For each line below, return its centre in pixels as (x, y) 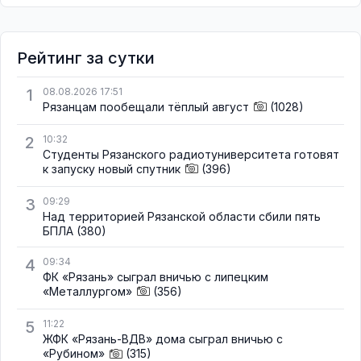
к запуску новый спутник (112, 169)
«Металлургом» (87, 292)
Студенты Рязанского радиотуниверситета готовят (191, 154)
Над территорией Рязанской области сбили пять (182, 217)
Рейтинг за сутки (86, 58)
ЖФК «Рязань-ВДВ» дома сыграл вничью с (163, 339)
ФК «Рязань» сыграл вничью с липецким (156, 277)
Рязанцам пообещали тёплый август (146, 106)
